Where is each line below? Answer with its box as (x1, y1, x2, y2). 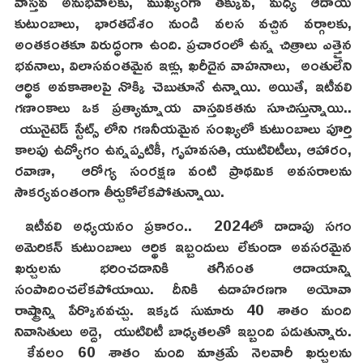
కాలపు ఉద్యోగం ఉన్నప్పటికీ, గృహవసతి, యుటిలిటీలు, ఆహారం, (15, 135, 352, 164)
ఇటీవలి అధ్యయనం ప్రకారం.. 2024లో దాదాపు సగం (15, 211, 352, 240)
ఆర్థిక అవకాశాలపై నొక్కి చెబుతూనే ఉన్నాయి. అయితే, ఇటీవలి (15, 71, 352, 100)
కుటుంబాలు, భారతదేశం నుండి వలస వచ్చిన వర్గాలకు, (15, 8, 352, 37)
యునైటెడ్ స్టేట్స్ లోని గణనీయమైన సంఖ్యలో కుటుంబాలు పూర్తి (15, 113, 352, 143)
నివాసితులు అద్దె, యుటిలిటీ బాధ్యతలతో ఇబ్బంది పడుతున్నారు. (15, 316, 352, 345)
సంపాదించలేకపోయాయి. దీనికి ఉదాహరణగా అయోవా (15, 274, 352, 303)
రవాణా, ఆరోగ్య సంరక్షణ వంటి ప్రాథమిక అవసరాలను (15, 156, 352, 185)
